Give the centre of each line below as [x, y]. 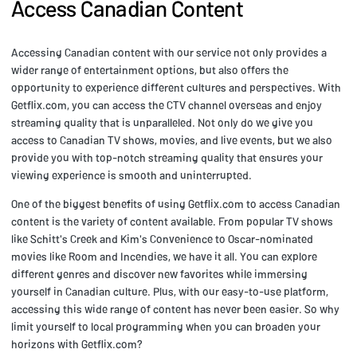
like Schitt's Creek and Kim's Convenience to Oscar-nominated [162, 239]
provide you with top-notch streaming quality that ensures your [167, 158]
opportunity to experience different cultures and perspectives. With [176, 88]
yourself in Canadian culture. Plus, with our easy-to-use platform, [170, 292]
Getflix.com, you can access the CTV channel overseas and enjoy [167, 105]
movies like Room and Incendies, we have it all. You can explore [164, 257]
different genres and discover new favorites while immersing [159, 274]
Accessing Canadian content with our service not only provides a [169, 53]
